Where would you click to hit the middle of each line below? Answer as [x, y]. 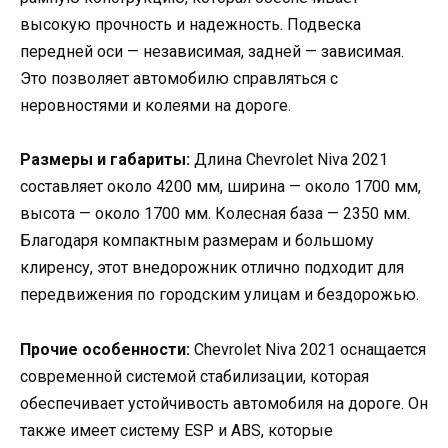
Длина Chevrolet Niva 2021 [289, 160]
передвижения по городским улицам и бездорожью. [219, 295]
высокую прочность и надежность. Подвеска [190, 25]
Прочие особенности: [105, 349]
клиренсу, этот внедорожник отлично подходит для [212, 268]
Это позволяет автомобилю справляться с [179, 79]
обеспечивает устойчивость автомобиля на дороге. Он [224, 403]
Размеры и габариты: [105, 160]
